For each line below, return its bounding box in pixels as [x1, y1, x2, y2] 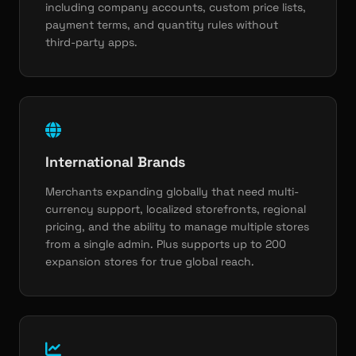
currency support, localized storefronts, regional [45, 202, 306, 216]
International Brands [45, 153, 185, 171]
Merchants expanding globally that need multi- [45, 184, 299, 199]
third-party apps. [45, 35, 137, 49]
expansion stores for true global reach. [45, 254, 254, 269]
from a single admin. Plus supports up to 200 [45, 237, 286, 251]
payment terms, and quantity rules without [45, 17, 278, 32]
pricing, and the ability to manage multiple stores [45, 219, 309, 234]
